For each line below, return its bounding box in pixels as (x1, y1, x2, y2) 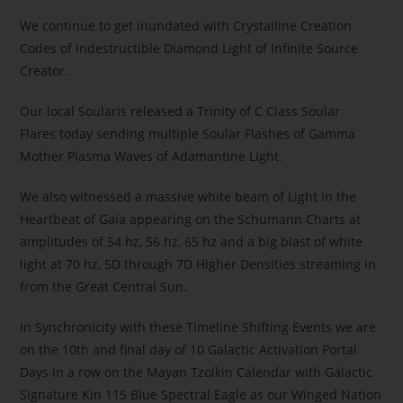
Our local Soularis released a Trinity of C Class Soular (20, 102, 345, 120)
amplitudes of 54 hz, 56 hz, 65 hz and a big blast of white (20, 232, 363, 250)
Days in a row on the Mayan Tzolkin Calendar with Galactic (20, 363, 373, 381)
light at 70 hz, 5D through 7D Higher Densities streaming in (20, 255, 377, 273)
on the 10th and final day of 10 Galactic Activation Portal (20, 340, 358, 358)
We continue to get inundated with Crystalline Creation (20, 16, 353, 34)
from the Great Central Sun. (20, 277, 188, 295)
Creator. (20, 61, 69, 79)
